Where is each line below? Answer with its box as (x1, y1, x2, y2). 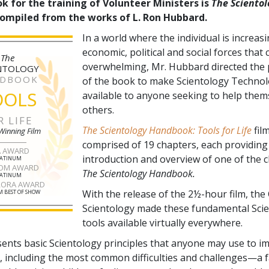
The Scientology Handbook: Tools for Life (82, 123, 252, 137)
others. (82, 103, 114, 116)
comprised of (82, 138, 144, 151)
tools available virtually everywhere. (82, 216, 243, 229)
